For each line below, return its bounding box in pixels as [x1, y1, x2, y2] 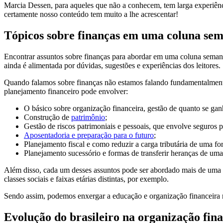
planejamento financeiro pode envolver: [4, 87, 128, 96]
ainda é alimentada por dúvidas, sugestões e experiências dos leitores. [4, 61, 221, 70]
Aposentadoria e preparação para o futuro [24, 131, 154, 140]
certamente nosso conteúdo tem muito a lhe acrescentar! [4, 10, 178, 19]
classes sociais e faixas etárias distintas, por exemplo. [4, 175, 169, 184]
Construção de [24, 113, 71, 122]
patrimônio [71, 113, 105, 122]
